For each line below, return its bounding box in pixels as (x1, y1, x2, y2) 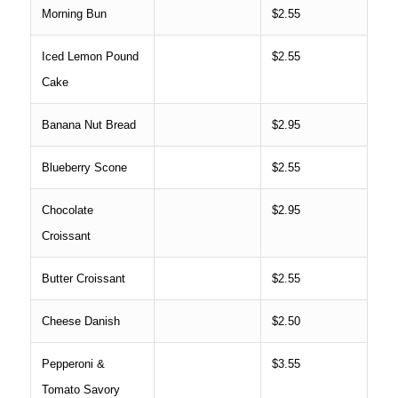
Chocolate (41, 203, 93, 217)
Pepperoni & (41, 356, 105, 370)
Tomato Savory (41, 382, 120, 396)
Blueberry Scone (41, 160, 127, 174)
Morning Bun (41, 6, 107, 20)
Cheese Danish (41, 314, 120, 328)
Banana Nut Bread (41, 117, 136, 131)
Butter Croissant (41, 271, 125, 285)
